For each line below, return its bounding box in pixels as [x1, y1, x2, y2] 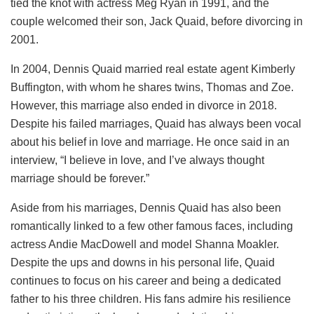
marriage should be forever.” [11, 172, 149, 184]
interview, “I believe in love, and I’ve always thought [11, 153, 264, 166]
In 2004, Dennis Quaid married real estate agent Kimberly [11, 62, 295, 75]
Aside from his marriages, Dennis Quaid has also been [11, 201, 281, 214]
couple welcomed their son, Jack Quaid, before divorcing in [11, 15, 303, 27]
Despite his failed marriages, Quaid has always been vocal [11, 117, 301, 130]
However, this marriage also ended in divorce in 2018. [11, 99, 277, 111]
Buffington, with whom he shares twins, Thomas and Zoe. [11, 81, 294, 93]
